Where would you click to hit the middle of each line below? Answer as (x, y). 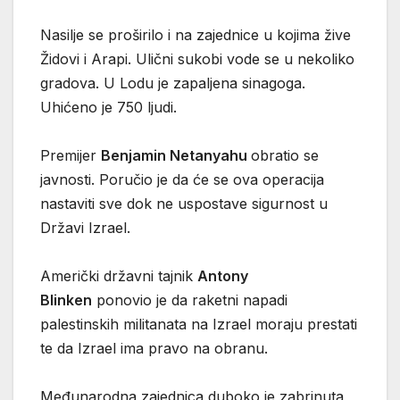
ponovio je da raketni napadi (190, 300)
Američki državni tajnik (119, 275)
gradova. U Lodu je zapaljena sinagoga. (173, 83)
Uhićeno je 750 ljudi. (108, 107)
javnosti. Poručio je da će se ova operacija (182, 179)
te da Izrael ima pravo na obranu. (154, 348)
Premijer (71, 155)
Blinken (66, 300)
